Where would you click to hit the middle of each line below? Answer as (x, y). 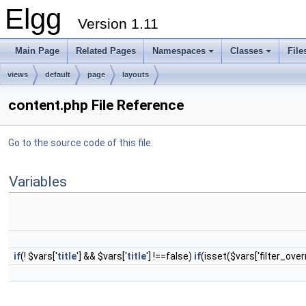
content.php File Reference (96, 105)
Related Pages (106, 51)
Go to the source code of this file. (81, 143)
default (58, 74)
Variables (38, 182)
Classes (247, 51)
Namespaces (179, 51)
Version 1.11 (118, 24)
